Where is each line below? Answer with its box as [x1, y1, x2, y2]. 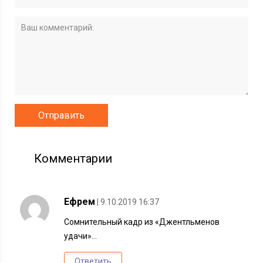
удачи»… [64, 231, 97, 241]
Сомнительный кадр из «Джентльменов [64, 217, 220, 227]
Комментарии [34, 151, 113, 166]
